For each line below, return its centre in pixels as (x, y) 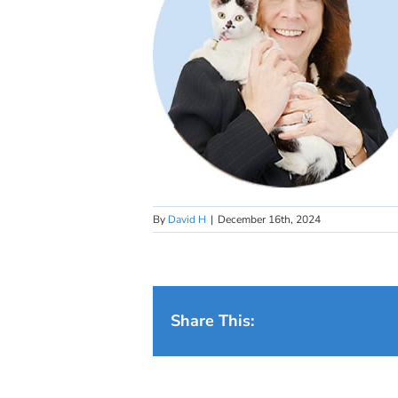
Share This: (212, 321)
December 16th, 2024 (269, 219)
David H (187, 219)
